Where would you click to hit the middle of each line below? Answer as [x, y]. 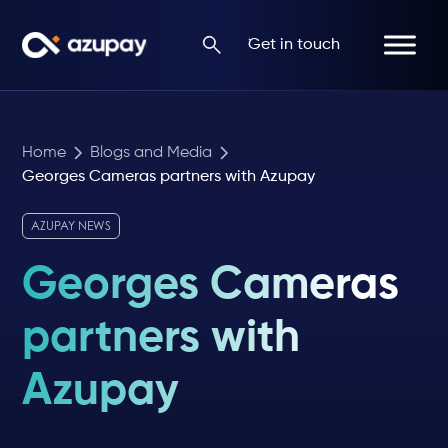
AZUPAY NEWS [71, 226]
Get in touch [293, 45]
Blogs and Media [151, 153]
